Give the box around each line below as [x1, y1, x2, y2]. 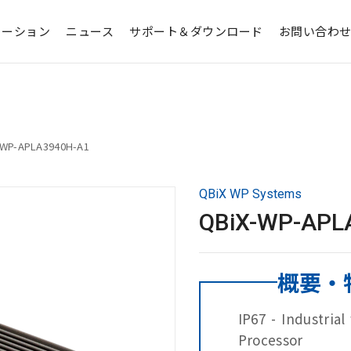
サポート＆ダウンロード [129, 23, 263, 39]
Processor [237, 330, 303, 349]
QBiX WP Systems [199, 186, 302, 201]
